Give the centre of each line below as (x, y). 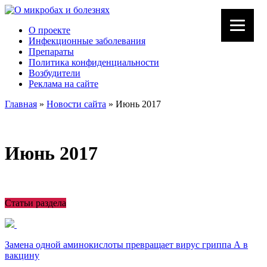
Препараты (51, 52)
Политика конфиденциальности (94, 62)
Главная (21, 104)
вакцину (22, 255)
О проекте (49, 30)
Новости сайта (76, 104)
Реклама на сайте (63, 84)
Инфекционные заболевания (87, 41)
